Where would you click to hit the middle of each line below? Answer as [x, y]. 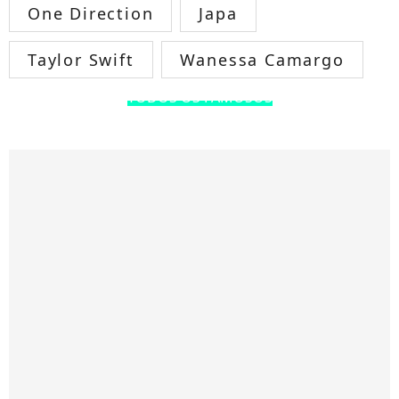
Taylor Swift [81, 59]
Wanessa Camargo [262, 59]
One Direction [91, 13]
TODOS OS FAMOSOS [199, 97]
